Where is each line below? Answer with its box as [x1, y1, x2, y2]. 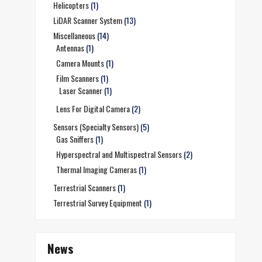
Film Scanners [56, 72, 99, 84]
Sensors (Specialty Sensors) [53, 120, 139, 133]
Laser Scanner [59, 84, 102, 96]
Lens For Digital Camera [56, 102, 130, 115]
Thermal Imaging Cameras [56, 163, 137, 175]
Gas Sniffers [56, 133, 94, 145]
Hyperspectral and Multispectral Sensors [56, 148, 182, 160]
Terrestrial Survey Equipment [53, 196, 142, 209]
